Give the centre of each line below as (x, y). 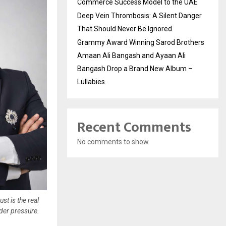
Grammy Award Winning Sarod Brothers (141, 42)
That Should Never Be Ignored (125, 29)
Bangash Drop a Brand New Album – (135, 69)
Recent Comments (134, 127)
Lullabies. (92, 82)
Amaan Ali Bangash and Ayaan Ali (131, 55)
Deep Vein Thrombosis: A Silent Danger (139, 16)
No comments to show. (114, 142)
